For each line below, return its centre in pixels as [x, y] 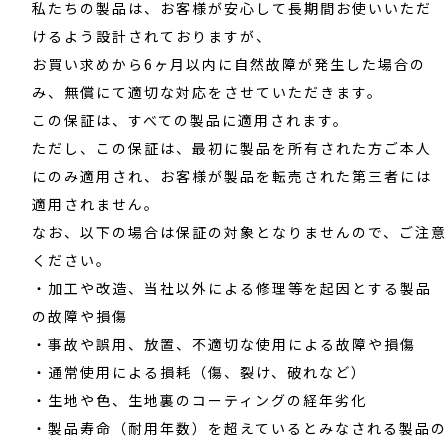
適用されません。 [96, 203]
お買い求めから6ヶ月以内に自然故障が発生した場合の [229, 63]
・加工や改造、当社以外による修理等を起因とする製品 [232, 287]
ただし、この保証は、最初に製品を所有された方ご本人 [232, 147]
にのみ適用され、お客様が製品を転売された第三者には [232, 175]
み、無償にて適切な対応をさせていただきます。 [208, 91]
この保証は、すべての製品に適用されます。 [191, 119]
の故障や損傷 [80, 315]
